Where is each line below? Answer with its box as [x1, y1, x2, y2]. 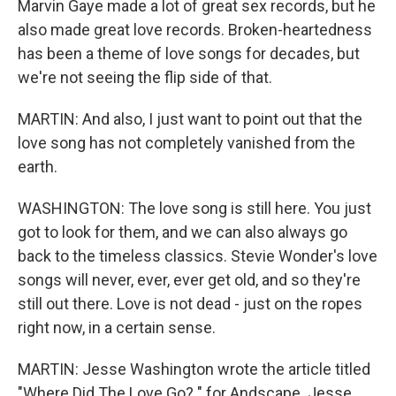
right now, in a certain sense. [18, 318, 216, 337]
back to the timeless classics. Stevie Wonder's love [18, 247, 377, 265]
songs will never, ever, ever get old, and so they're [18, 270, 361, 289]
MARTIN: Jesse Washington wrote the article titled [18, 360, 370, 378]
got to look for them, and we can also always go [18, 223, 347, 241]
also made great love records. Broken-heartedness [18, 20, 372, 39]
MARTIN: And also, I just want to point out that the [18, 110, 362, 128]
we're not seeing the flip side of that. [18, 68, 272, 87]
